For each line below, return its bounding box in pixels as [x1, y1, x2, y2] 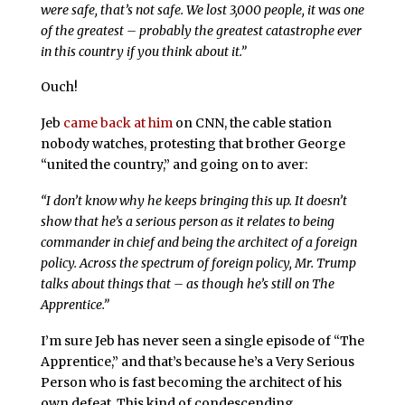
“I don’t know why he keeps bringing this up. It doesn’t [40, 192, 347, 209]
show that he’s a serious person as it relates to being [40, 212, 334, 230]
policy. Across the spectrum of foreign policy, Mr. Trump [40, 254, 356, 271]
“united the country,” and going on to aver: [40, 156, 307, 174]
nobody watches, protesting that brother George [40, 136, 345, 153]
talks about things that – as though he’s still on [40, 275, 312, 292]
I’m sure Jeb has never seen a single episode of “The [40, 332, 364, 349]
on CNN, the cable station [172, 115, 332, 132]
